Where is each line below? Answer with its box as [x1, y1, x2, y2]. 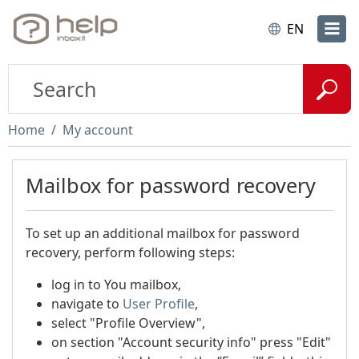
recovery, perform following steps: [26, 244, 235, 261]
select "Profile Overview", [51, 314, 205, 332]
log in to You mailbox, [51, 276, 181, 293]
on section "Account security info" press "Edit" [51, 333, 331, 351]
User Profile [123, 295, 195, 313]
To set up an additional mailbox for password [26, 224, 300, 242]
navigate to [51, 295, 123, 313]
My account [63, 121, 133, 139]
